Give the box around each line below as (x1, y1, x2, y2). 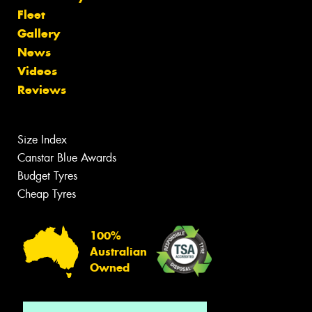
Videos (17, 63, 57, 79)
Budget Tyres (17, 169, 77, 184)
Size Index (17, 132, 67, 148)
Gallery (17, 26, 60, 42)
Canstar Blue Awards (17, 150, 116, 166)
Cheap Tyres (17, 187, 76, 202)
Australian (90, 244, 147, 258)
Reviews (17, 82, 66, 98)
